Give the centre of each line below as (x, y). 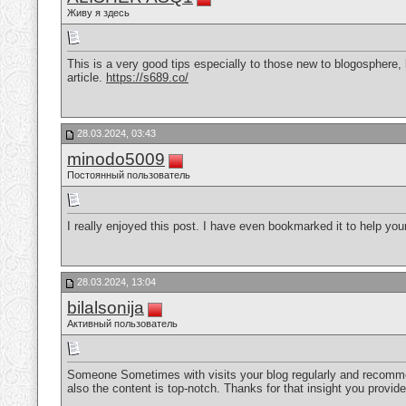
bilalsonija (106, 308)
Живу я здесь (98, 13)
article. (87, 78)
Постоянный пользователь (129, 175)
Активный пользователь (122, 324)
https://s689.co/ (147, 78)
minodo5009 (116, 159)
